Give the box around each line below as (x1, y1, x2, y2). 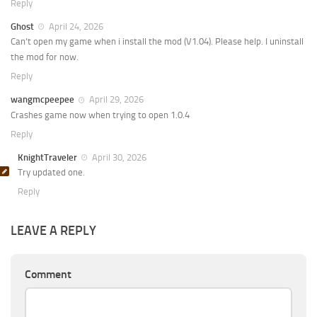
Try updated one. (18, 166, 85, 178)
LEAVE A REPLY (11, 222, 96, 238)
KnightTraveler (18, 151, 77, 163)
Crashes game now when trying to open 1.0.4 (11, 109, 190, 120)
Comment (25, 267, 71, 281)
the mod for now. (11, 52, 79, 63)
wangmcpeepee (11, 94, 74, 105)
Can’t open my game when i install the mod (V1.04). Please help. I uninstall (11, 36, 304, 47)
